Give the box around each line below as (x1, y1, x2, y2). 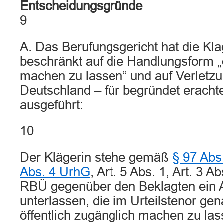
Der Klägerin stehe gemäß (20, 150, 172, 164)
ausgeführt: (20, 98, 83, 111)
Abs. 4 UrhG (20, 165, 90, 179)
